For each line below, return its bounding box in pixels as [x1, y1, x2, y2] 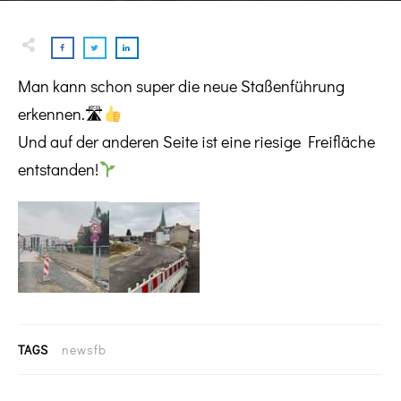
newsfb [62, 341, 107, 358]
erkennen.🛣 [18, 103, 104, 124]
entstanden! [18, 158, 98, 180]
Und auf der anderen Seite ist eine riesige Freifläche [18, 131, 375, 152]
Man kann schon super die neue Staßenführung [18, 75, 345, 97]
